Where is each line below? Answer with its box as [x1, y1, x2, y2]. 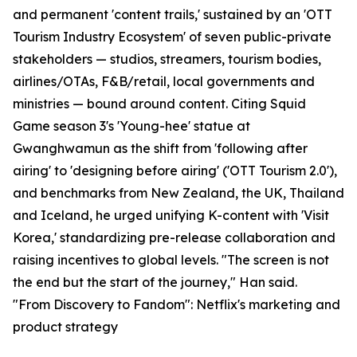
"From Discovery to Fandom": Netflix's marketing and [13, 296, 340, 313]
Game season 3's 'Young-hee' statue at [13, 118, 250, 135]
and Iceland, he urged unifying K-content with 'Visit [13, 207, 329, 224]
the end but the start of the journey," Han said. [13, 274, 297, 291]
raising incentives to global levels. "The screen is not [13, 252, 329, 269]
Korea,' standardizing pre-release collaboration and [13, 229, 335, 246]
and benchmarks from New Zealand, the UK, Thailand [13, 185, 344, 202]
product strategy [13, 319, 118, 335]
